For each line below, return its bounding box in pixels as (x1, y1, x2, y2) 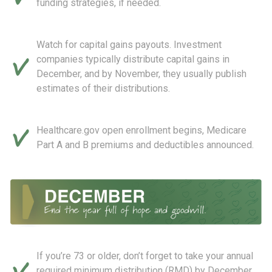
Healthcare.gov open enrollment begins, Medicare (36, 124, 246, 136)
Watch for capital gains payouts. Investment (36, 38, 222, 50)
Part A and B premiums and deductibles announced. (36, 138, 254, 151)
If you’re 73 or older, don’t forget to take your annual (36, 250, 253, 262)
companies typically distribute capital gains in (36, 53, 229, 65)
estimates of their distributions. (36, 82, 170, 94)
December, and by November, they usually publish (36, 67, 246, 80)
